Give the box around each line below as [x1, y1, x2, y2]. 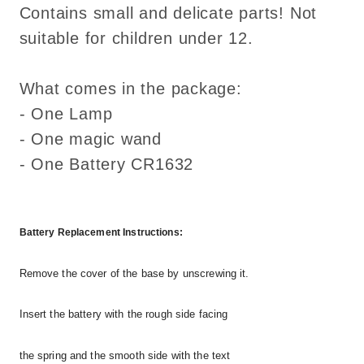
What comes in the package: [19, 79, 242, 97]
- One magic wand [19, 129, 162, 148]
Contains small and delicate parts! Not [19, 3, 318, 22]
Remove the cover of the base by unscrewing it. [19, 266, 249, 279]
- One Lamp [19, 104, 113, 123]
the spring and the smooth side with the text [19, 349, 231, 362]
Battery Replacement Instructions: [19, 227, 183, 239]
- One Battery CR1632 [19, 154, 194, 173]
